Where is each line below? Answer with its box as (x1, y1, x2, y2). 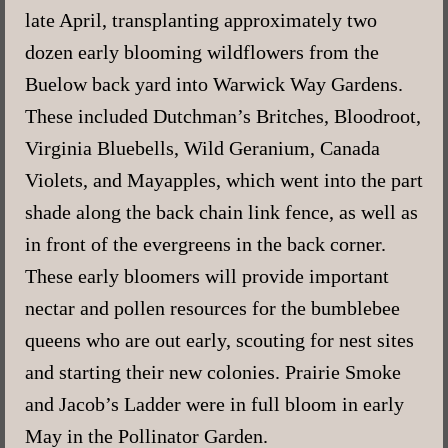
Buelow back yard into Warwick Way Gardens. (25, 72, 403, 95)
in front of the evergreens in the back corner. (25, 232, 386, 255)
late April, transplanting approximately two (25, 8, 377, 31)
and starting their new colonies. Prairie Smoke (25, 360, 401, 383)
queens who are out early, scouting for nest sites (25, 328, 414, 351)
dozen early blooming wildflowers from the (25, 40, 379, 63)
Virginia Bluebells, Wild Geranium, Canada (25, 136, 380, 159)
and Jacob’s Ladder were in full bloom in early (25, 392, 404, 415)
